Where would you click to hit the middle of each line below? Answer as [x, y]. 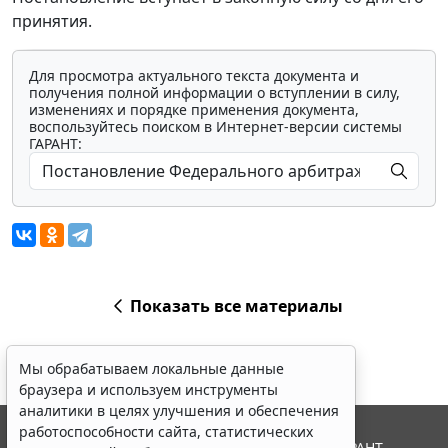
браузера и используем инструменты [148, 389]
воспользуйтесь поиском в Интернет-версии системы [215, 127]
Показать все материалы [236, 306]
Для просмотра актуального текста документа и [194, 76]
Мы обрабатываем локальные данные [151, 368]
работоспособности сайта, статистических [166, 431]
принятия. [52, 21]
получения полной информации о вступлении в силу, [214, 93]
